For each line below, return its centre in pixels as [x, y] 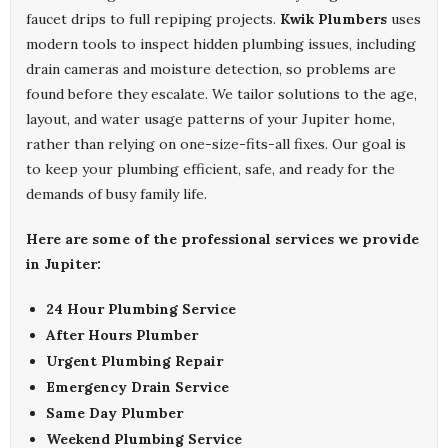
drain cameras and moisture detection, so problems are [211, 69]
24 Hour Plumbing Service [141, 309]
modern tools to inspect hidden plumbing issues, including [221, 44]
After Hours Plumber [122, 335]
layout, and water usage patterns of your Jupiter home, [210, 119]
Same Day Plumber [114, 413]
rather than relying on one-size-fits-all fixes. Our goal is [216, 144]
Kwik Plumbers [333, 19]
